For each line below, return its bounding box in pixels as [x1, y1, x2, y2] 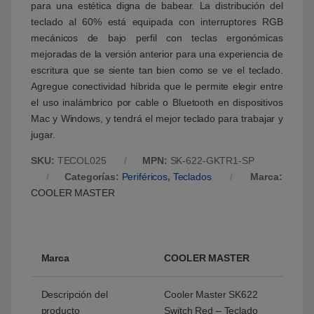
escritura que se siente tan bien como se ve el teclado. [31, 64, 283, 76]
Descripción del [41, 289, 108, 301]
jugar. [31, 129, 55, 141]
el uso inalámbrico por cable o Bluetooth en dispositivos [31, 97, 283, 109]
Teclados [172, 171, 212, 183]
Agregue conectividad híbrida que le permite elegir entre [31, 81, 283, 93]
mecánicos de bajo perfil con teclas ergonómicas [31, 32, 283, 44]
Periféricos [121, 171, 168, 183]
